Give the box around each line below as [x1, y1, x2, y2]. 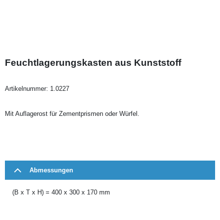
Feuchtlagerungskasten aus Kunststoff [5, 57, 181, 68]
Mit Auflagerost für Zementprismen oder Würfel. [5, 110, 139, 117]
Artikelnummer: [5, 84, 50, 92]
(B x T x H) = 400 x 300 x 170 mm [12, 188, 110, 196]
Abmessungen [29, 166, 73, 174]
